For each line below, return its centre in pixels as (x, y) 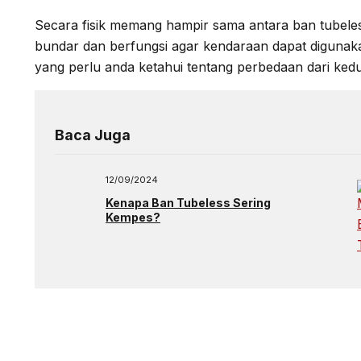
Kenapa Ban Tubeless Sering (188, 202)
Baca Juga (93, 135)
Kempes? (133, 217)
